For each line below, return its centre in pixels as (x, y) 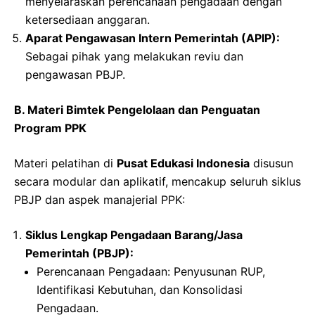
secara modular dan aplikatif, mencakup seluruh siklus (157, 181)
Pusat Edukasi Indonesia (183, 163)
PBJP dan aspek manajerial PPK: (99, 199)
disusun (271, 163)
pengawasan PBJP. (75, 74)
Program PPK (50, 128)
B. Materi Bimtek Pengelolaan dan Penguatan (137, 109)
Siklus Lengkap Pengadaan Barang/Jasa (134, 234)
